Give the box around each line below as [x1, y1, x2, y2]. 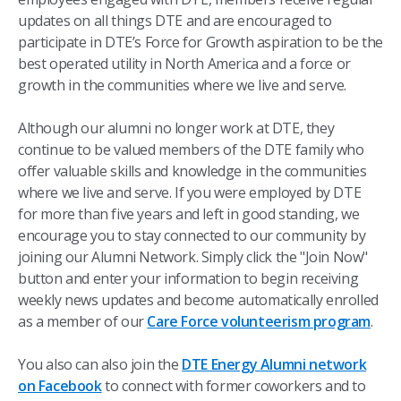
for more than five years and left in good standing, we [18, 204, 360, 224]
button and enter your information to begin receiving [18, 269, 359, 288]
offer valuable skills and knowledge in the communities [18, 161, 367, 181]
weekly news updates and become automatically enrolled [18, 290, 379, 310]
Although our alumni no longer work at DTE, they [18, 118, 335, 138]
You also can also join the [18, 354, 183, 374]
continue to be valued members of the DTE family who [18, 140, 364, 159]
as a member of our [18, 311, 148, 331]
